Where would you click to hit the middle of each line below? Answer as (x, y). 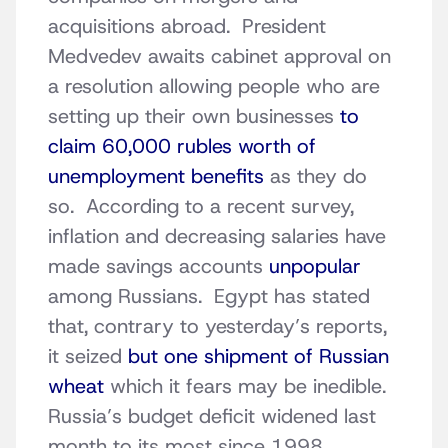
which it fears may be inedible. (251, 386)
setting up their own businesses (191, 116)
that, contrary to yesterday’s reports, (217, 326)
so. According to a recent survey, (201, 206)
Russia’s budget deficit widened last (212, 416)
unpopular (312, 266)
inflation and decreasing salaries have (217, 236)
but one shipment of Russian (258, 356)
